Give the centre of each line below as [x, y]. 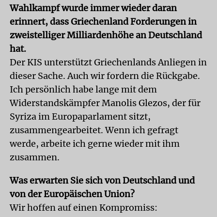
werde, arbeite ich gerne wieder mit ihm [95, 144]
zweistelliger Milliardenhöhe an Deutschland [106, 35]
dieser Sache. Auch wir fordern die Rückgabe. [105, 76]
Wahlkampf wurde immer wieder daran [93, 8]
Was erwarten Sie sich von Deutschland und [102, 180]
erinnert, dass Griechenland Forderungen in [103, 22]
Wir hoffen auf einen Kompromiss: [84, 208]
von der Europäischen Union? [72, 194]
